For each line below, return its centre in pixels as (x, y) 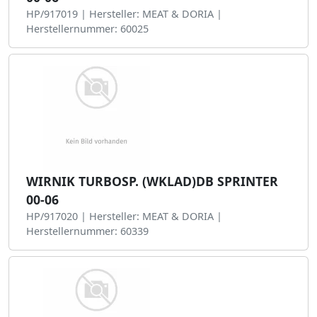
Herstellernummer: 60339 (87, 231)
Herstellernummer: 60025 (87, 29)
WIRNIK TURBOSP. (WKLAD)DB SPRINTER (152, 181)
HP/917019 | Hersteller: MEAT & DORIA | (124, 14)
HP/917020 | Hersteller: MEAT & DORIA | (124, 216)
